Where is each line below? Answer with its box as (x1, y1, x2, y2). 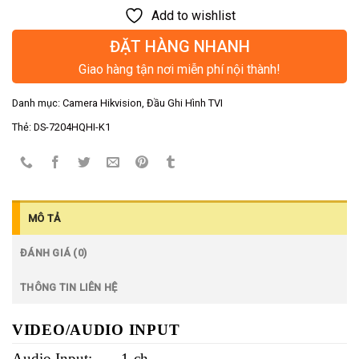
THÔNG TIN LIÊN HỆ (20, 280, 118, 293)
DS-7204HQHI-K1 (34, 121, 111, 134)
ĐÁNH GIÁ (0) (20, 246, 87, 259)
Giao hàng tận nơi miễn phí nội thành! (79, 62, 280, 78)
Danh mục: (12, 97, 63, 110)
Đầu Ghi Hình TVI (147, 97, 223, 110)
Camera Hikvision (63, 97, 142, 110)
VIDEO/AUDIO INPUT (12, 321, 180, 338)
